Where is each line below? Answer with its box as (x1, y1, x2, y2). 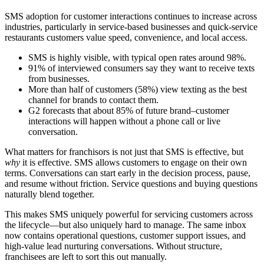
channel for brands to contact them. (28, 95, 159, 105)
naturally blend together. (5, 189, 94, 199)
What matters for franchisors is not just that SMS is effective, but (5, 147, 243, 157)
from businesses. (28, 74, 90, 84)
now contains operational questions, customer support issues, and (5, 230, 246, 240)
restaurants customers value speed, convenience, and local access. (5, 32, 247, 42)
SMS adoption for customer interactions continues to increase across (5, 11, 257, 21)
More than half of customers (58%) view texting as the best (28, 84, 247, 94)
